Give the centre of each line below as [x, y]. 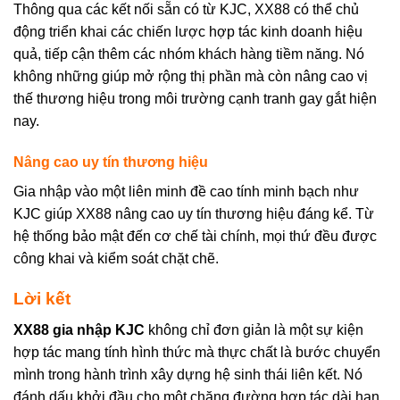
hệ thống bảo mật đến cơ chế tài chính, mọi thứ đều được [195, 237]
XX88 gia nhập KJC [79, 329]
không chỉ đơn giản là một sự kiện [254, 329]
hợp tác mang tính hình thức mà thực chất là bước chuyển [197, 352]
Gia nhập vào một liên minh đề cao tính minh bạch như [186, 192]
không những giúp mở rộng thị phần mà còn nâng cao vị [191, 77]
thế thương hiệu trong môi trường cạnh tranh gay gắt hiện [195, 99]
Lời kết [42, 299]
